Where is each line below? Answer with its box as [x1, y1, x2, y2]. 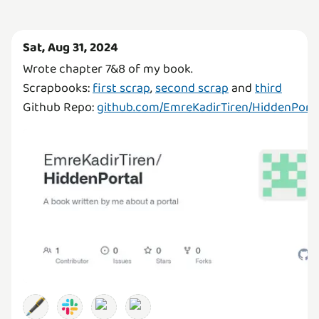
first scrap [93, 78, 150, 98]
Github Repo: [23, 98, 97, 117]
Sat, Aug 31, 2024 [23, 38, 118, 58]
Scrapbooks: [23, 78, 93, 98]
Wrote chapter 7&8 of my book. [23, 59, 193, 79]
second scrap [155, 78, 229, 98]
